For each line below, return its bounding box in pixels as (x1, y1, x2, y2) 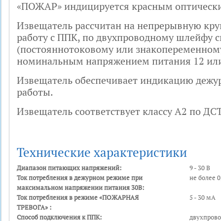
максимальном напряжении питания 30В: (17, 183, 144, 192)
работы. (17, 85, 53, 99)
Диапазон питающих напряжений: (17, 163, 121, 172)
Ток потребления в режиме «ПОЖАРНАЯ (17, 193, 139, 202)
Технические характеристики (17, 144, 187, 160)
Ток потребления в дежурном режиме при (17, 173, 143, 182)
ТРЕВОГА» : (17, 203, 51, 212)
